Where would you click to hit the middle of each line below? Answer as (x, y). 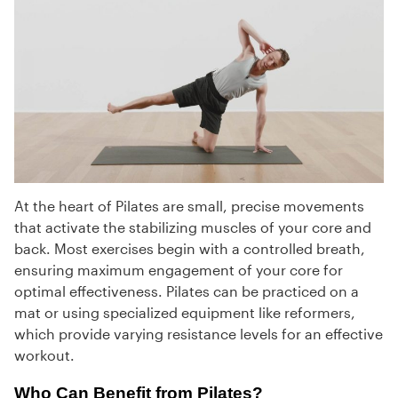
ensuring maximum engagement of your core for (179, 270)
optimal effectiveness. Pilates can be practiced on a (187, 291)
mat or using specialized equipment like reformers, (185, 313)
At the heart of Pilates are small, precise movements (189, 206)
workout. (44, 355)
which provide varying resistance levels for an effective (199, 334)
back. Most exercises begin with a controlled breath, (190, 249)
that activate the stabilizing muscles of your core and (193, 227)
